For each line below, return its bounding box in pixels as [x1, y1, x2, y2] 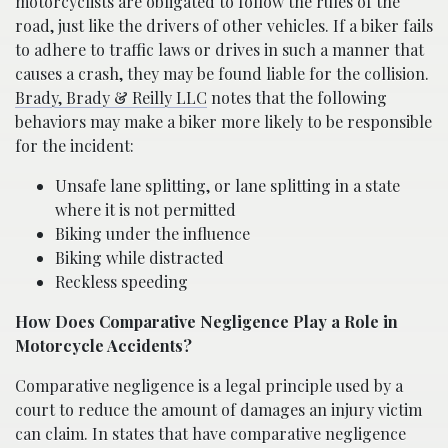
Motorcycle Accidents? [15, 335, 192, 357]
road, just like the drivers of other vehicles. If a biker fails [15, 15, 433, 37]
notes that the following [207, 87, 387, 109]
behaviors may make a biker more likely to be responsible [15, 111, 432, 133]
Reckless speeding [55, 271, 188, 293]
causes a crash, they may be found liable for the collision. [15, 63, 429, 85]
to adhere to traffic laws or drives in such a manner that [15, 39, 424, 61]
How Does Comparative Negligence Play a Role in [15, 311, 398, 333]
